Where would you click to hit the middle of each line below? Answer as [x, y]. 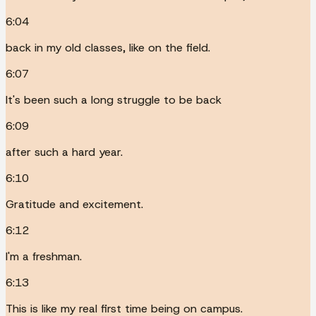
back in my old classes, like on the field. [108, 47]
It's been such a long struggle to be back [114, 99]
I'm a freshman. [44, 256]
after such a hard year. [64, 152]
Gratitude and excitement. [74, 204]
